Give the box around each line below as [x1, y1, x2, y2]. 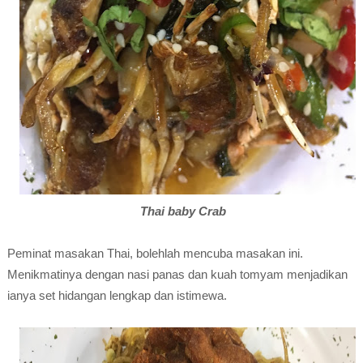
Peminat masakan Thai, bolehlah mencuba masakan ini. [6, 246, 303, 260]
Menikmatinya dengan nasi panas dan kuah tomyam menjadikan [6, 267, 348, 281]
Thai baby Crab [137, 204, 226, 218]
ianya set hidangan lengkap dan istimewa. [6, 288, 227, 302]
